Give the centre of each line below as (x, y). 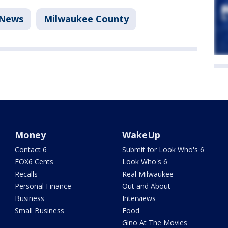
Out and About (146, 186)
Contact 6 (31, 149)
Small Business (40, 210)
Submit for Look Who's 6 (163, 149)
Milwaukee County (86, 19)
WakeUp (141, 135)
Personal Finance (43, 186)
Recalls (26, 174)
